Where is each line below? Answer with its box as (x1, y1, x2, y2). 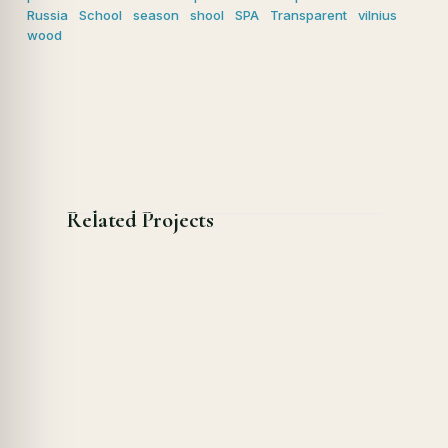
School (79, 6, 123, 23)
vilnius (358, 6, 398, 23)
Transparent (270, 6, 348, 23)
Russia (27, 6, 69, 23)
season (133, 6, 180, 23)
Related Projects (67, 206, 214, 233)
